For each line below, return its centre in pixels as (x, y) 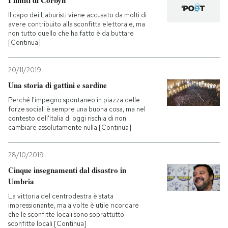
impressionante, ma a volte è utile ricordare (74, 206)
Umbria (21, 181)
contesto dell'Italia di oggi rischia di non (67, 119)
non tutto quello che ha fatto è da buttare (71, 34)
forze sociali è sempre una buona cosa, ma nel (77, 109)
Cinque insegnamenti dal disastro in (67, 170)
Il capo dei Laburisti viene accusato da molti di (77, 15)
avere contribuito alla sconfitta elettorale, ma (77, 24)
